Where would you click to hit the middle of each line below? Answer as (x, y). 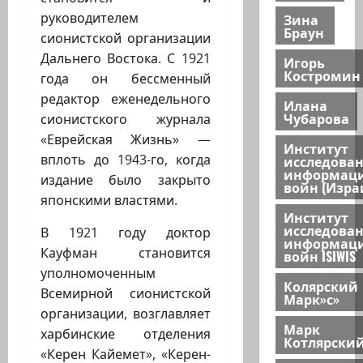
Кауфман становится (126, 253)
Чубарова (316, 118)
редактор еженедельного (126, 99)
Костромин (322, 75)
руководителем (90, 18)
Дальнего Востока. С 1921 (126, 59)
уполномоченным (98, 273)
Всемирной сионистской (126, 294)
